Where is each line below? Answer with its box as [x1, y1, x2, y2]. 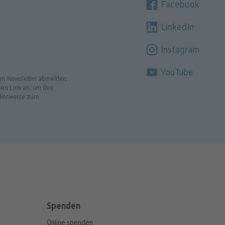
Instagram [159, 44, 200, 55]
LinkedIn [159, 22, 194, 32]
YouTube [159, 67, 194, 77]
